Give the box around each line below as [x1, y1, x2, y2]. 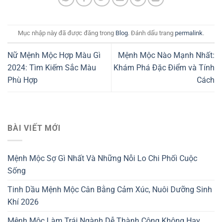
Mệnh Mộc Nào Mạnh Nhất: [118, 51, 215, 60]
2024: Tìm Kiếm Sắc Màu [7, 63, 96, 73]
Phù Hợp [7, 75, 38, 85]
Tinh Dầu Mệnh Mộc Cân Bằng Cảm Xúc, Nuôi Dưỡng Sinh [7, 184, 212, 194]
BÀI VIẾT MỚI [7, 123, 61, 133]
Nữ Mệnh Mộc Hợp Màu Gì [7, 51, 101, 60]
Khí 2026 [7, 197, 39, 207]
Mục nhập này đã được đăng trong [18, 29, 115, 37]
